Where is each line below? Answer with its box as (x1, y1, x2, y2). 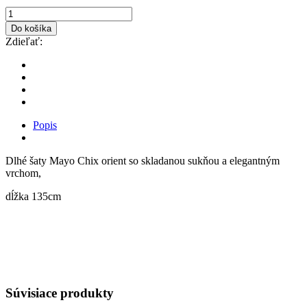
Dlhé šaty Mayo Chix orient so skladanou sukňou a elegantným (5, 155, 280, 167)
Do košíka (11, 23, 51, 34)
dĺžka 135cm (5, 191, 61, 203)
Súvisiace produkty (5, 286, 114, 301)
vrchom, (5, 167, 41, 180)
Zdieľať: (5, 36, 42, 48)
